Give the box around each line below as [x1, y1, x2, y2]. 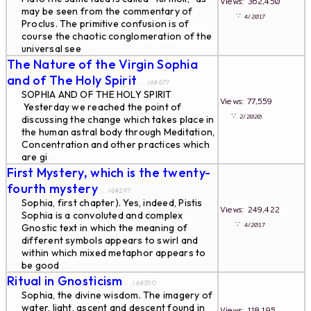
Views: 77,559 [220, 95, 287, 108]
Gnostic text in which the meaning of [22, 221, 188, 234]
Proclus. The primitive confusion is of [22, 17, 190, 30]
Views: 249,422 [220, 203, 294, 216]
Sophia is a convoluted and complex [22, 209, 183, 221]
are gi [22, 151, 48, 163]
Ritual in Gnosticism [7, 273, 123, 289]
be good [22, 259, 60, 271]
